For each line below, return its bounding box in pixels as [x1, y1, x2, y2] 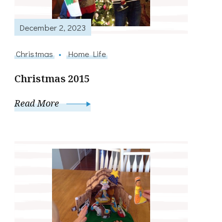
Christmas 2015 [14, 72, 90, 86]
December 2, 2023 [19, 21, 86, 33]
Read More [14, 97, 61, 110]
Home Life [68, 48, 106, 59]
